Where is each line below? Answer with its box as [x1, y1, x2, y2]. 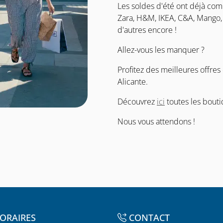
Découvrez [117, 96, 157, 107]
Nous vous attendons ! [117, 116, 195, 127]
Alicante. [117, 76, 148, 87]
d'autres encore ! [117, 24, 177, 35]
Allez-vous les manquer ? [117, 44, 205, 55]
